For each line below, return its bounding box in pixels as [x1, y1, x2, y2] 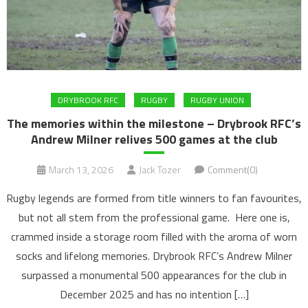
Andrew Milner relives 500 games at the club [30, 130, 278, 148]
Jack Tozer [138, 162, 181, 177]
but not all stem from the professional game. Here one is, [18, 209, 290, 225]
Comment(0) [207, 162, 258, 177]
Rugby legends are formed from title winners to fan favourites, [6, 190, 302, 206]
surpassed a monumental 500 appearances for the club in [21, 267, 287, 283]
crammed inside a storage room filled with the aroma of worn [11, 228, 297, 245]
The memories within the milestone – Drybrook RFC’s [7, 114, 301, 133]
